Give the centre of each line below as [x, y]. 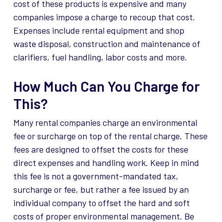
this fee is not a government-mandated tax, [96, 176]
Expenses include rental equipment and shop [99, 30]
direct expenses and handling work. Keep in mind [106, 163]
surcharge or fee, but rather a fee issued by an [101, 190]
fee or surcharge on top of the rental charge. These [110, 136]
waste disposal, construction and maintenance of [107, 44]
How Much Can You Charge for [106, 86]
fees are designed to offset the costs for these [101, 149]
